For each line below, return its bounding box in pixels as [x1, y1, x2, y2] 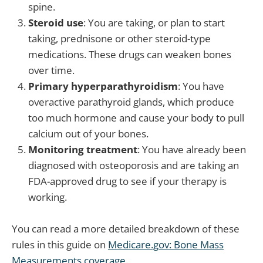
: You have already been [137, 142, 246, 156]
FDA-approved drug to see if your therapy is [28, 174, 227, 188]
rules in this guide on [12, 238, 108, 252]
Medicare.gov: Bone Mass [108, 238, 224, 252]
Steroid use [28, 15, 83, 29]
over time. [28, 63, 75, 77]
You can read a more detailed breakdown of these [12, 222, 240, 236]
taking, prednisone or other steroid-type [28, 31, 211, 45]
